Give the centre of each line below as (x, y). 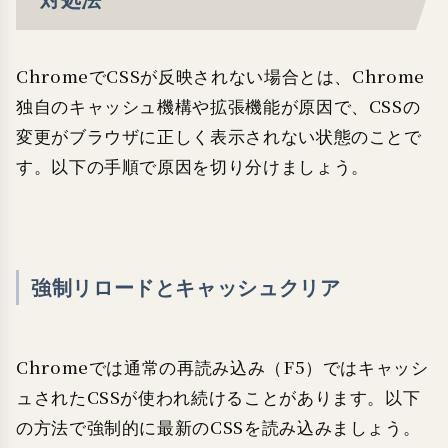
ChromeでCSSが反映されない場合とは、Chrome (220, 76)
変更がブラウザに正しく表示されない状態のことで (219, 136)
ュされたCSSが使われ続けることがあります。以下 (218, 397)
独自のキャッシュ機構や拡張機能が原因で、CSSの (218, 106)
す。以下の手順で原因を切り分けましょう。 (192, 166)
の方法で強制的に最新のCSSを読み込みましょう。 (218, 427)
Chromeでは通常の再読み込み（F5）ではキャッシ (222, 367)
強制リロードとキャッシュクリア (186, 287)
